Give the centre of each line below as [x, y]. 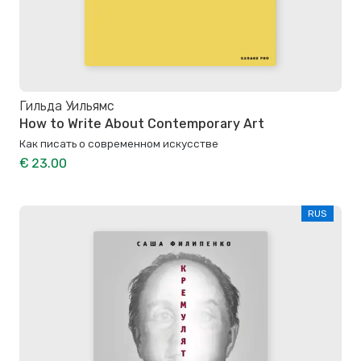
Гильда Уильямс [67, 106]
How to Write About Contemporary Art [142, 123]
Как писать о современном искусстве [119, 143]
